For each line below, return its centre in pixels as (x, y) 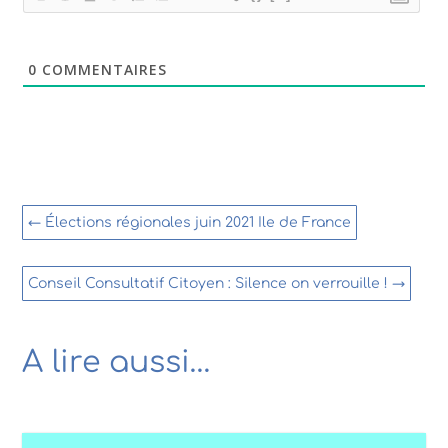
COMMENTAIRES (102, 70)
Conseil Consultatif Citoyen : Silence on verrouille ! (208, 284)
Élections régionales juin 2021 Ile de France (198, 223)
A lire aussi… (117, 363)
